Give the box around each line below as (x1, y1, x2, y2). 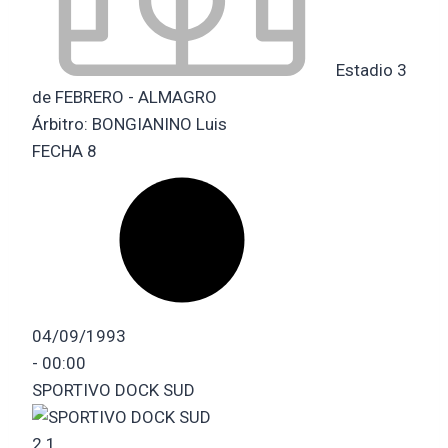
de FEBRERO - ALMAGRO (32, 86, 217, 107)
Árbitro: (32, 113, 92, 134)
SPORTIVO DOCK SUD (32, 379, 195, 400)
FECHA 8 (32, 140, 97, 161)
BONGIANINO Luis (92, 113, 227, 134)
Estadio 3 (332, 59, 407, 80)
